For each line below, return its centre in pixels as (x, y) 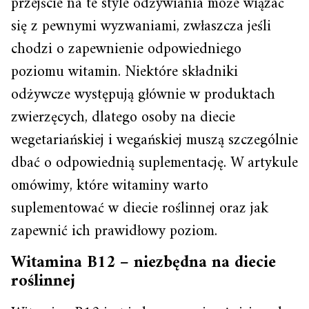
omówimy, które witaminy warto (110, 186)
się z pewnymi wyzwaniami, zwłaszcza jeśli (141, 27)
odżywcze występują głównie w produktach (143, 95)
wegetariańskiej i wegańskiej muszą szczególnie (154, 141)
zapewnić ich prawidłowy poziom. (114, 232)
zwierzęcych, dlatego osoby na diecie (123, 118)
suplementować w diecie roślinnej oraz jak (140, 209)
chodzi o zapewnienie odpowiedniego (126, 50)
